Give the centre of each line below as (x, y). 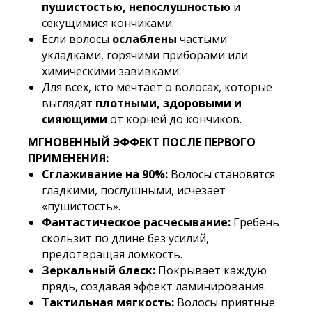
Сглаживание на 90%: (105, 174)
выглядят (69, 103)
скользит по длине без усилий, (125, 238)
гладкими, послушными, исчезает (134, 190)
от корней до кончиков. (174, 119)
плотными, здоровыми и (169, 103)
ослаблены (145, 39)
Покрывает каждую (211, 270)
